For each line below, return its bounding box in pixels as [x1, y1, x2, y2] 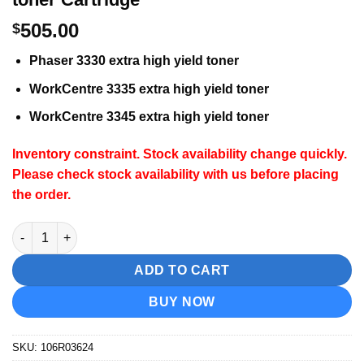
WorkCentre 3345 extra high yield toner [28, 110, 269, 124]
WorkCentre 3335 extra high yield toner [28, 81, 269, 96]
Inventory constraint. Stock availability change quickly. [12, 147, 347, 162]
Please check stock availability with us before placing [12, 167, 339, 182]
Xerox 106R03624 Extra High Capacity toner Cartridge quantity [11, 223, 356, 236]
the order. [12, 188, 71, 202]
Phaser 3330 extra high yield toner [28, 54, 239, 68]
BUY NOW [149, 294, 215, 309]
